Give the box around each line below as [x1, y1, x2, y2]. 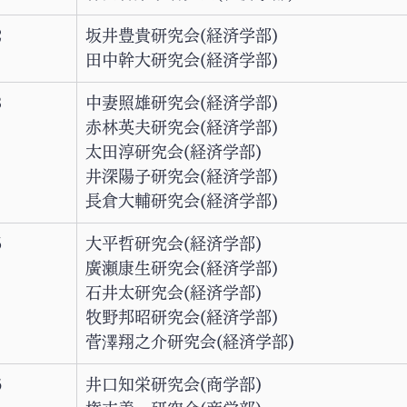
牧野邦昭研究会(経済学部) [85, 309, 278, 325]
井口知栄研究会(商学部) [85, 376, 262, 392]
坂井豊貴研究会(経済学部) [85, 27, 278, 44]
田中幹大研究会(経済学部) [85, 52, 278, 68]
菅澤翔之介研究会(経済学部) [85, 333, 294, 350]
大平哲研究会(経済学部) [85, 235, 262, 252]
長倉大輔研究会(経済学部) [85, 193, 278, 209]
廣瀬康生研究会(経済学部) [85, 260, 278, 276]
